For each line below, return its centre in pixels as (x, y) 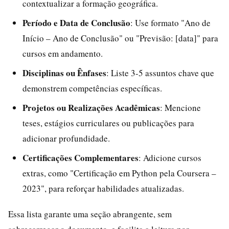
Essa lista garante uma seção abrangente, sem (90, 214)
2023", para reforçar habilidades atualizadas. (103, 188)
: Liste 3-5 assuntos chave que (160, 73)
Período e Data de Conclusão (76, 23)
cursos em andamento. (63, 53)
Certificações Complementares (81, 158)
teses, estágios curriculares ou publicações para (108, 123)
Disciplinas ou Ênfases (64, 73)
